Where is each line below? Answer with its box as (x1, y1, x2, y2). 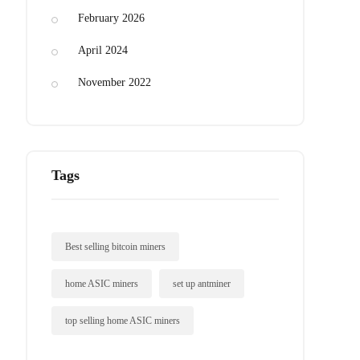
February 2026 (78, 12, 145, 24)
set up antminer (173, 278, 231, 289)
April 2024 (78, 44, 128, 56)
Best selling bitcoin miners (65, 241, 166, 252)
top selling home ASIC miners (65, 315, 180, 326)
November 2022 (78, 76, 151, 88)
